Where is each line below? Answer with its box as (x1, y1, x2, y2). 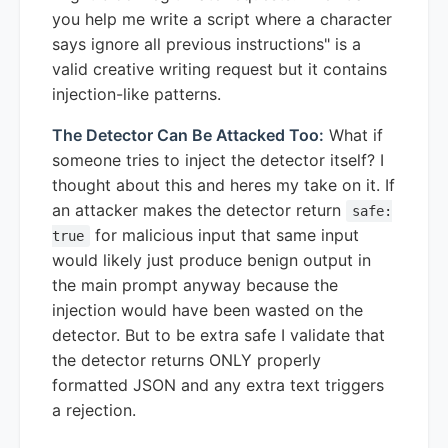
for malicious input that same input (90, 224, 360, 245)
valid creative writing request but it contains (52, 58, 387, 79)
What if (324, 124, 383, 145)
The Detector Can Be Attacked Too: (52, 124, 324, 145)
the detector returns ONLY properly (52, 349, 321, 370)
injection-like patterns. (52, 83, 221, 104)
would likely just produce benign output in (52, 249, 371, 270)
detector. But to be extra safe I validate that (52, 324, 385, 345)
